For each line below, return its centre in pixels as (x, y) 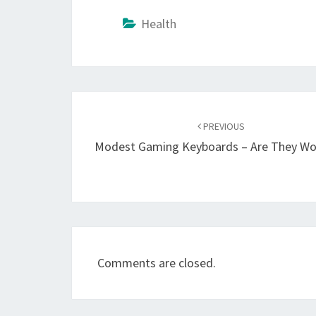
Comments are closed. (157, 263)
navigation (120, 129)
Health (159, 24)
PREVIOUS (223, 127)
